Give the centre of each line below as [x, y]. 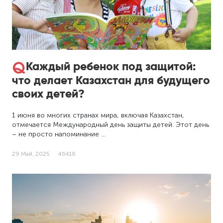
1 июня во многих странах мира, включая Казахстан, [98, 115]
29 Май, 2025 [31, 154]
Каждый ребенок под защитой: [111, 66]
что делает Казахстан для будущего [111, 80]
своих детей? [49, 93]
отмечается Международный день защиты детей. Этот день [111, 124]
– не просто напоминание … [59, 134]
